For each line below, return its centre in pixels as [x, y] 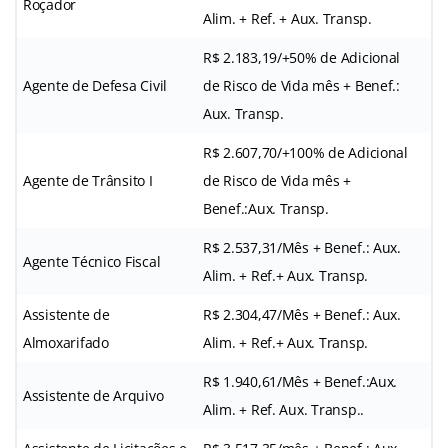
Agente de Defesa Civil [95, 85]
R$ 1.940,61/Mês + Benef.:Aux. [300, 381]
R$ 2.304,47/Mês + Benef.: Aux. [302, 314]
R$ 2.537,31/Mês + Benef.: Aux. [302, 247]
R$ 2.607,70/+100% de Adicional [305, 152]
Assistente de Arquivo [93, 395]
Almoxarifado [66, 342]
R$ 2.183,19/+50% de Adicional [302, 57]
